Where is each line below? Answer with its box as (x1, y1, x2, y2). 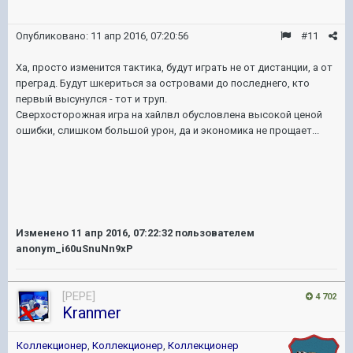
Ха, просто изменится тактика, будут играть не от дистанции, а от (16, 61, 333, 73)
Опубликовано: (16, 29, 91, 42)
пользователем (173, 226, 255, 239)
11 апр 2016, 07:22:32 (71, 226, 173, 239)
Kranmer (62, 303, 121, 322)
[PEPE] (62, 288, 95, 303)
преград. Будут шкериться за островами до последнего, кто (16, 76, 310, 89)
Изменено (16, 226, 71, 239)
